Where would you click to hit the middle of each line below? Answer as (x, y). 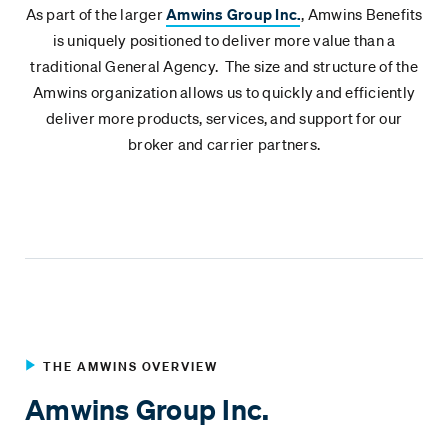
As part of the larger (95, 14)
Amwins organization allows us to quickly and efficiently (224, 92)
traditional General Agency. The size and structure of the (224, 66)
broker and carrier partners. (224, 144)
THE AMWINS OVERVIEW (130, 367)
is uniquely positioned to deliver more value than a (224, 40)
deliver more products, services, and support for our (224, 118)
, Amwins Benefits (362, 14)
